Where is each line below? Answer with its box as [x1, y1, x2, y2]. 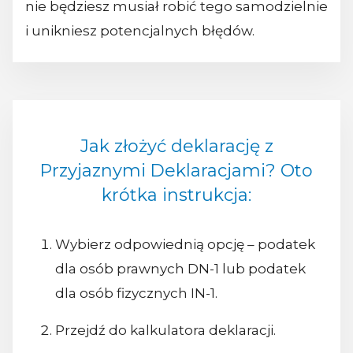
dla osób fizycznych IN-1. [54, 284, 217, 301]
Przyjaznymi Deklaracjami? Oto [40, 159, 313, 181]
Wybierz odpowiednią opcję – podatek [54, 236, 315, 252]
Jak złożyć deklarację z [80, 135, 273, 157]
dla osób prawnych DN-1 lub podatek [54, 260, 306, 277]
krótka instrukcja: [102, 184, 251, 206]
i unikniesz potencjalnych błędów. [25, 23, 255, 39]
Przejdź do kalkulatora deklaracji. [54, 321, 276, 338]
